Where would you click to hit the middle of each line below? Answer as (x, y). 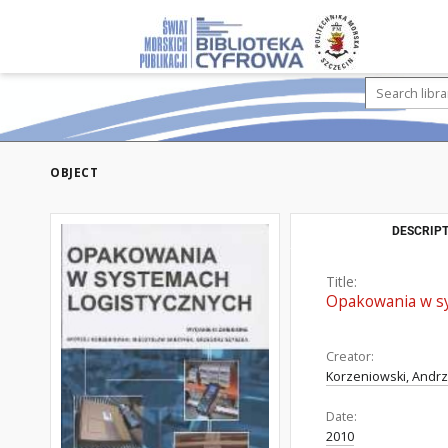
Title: (341, 281)
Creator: (350, 356)
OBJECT (74, 172)
